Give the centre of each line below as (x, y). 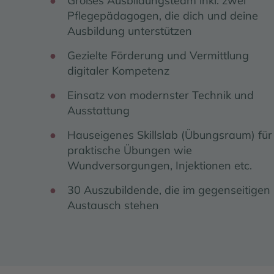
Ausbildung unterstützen (130, 31)
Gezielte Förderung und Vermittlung (158, 55)
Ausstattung (98, 110)
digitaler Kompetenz (118, 70)
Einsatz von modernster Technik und (161, 95)
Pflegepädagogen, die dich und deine (163, 15)
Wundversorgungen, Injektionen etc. (160, 165)
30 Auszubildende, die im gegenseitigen (169, 190)
